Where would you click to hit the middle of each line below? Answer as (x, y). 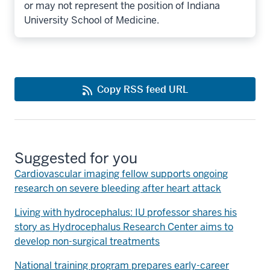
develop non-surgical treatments (87, 241)
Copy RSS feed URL (142, 89)
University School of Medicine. (92, 20)
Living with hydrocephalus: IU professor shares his (126, 212)
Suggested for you (76, 158)
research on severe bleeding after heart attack (118, 188)
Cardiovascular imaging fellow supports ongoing (121, 174)
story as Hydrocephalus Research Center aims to (124, 227)
